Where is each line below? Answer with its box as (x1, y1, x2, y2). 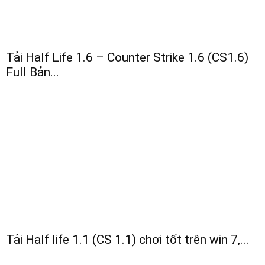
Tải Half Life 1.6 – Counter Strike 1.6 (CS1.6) (6, 50, 248, 65)
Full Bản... (6, 65, 59, 80)
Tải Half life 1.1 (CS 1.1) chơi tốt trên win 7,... (6, 232, 249, 247)
